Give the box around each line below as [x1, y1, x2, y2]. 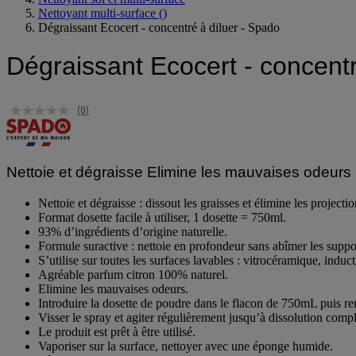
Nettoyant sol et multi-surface [38, 4, 185, 18]
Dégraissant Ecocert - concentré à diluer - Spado [38, 33, 280, 47]
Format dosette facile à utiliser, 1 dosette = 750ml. [38, 223, 286, 238]
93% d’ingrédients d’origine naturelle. [38, 238, 227, 252]
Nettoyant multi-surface [38, 18, 156, 33]
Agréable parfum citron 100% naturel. [38, 281, 228, 295]
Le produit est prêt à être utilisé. [38, 338, 195, 352]
